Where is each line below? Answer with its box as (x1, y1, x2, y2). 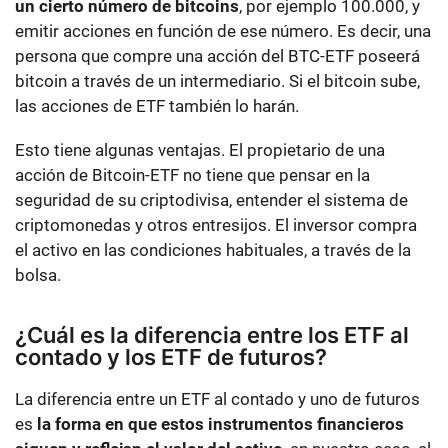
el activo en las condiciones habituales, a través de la (15, 240, 411, 261)
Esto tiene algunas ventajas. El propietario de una (15, 140, 385, 161)
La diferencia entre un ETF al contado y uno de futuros (15, 389, 420, 410)
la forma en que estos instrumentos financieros (37, 414, 404, 435)
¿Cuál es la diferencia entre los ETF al (15, 322, 409, 349)
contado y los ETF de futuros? (15, 344, 327, 371)
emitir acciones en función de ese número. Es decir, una (15, 21, 431, 42)
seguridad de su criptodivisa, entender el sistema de (15, 190, 408, 211)
